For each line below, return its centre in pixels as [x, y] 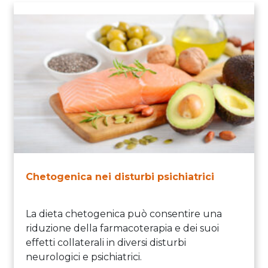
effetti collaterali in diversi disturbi [106, 242]
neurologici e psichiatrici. [84, 257]
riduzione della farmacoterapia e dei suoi [122, 228]
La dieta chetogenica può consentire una [124, 214]
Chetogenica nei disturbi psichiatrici [120, 176]
